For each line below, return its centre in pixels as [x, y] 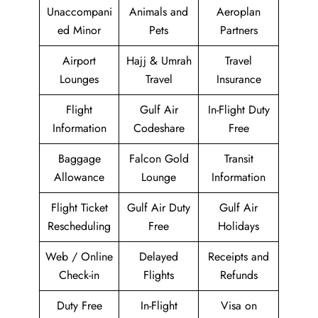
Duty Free [79, 306]
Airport [79, 61]
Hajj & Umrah [159, 61]
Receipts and [238, 257]
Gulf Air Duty [159, 208]
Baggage [79, 159]
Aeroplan [238, 12]
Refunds [238, 275]
